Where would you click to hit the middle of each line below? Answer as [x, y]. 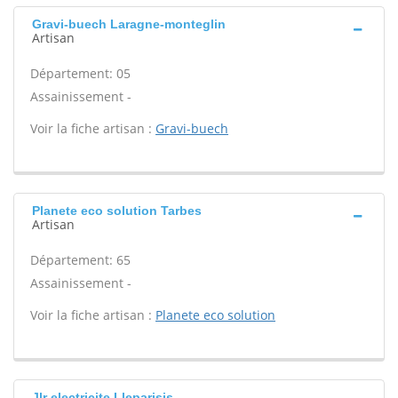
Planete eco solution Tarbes [117, 211]
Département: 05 [80, 73]
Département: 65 [80, 260]
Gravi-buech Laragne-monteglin [129, 24]
